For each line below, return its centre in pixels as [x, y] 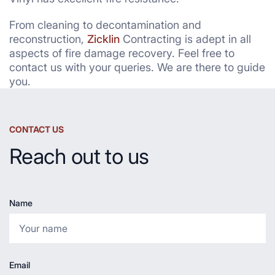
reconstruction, [48, 39]
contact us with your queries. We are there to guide [137, 68]
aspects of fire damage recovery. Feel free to [122, 53]
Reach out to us [79, 157]
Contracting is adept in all [185, 39]
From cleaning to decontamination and [105, 25]
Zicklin [103, 39]
